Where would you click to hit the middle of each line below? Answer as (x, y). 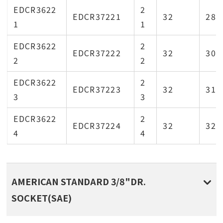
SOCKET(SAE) (42, 198)
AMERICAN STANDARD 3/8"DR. (79, 181)
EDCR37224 (97, 125)
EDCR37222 (97, 53)
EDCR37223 (97, 89)
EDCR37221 (97, 16)
